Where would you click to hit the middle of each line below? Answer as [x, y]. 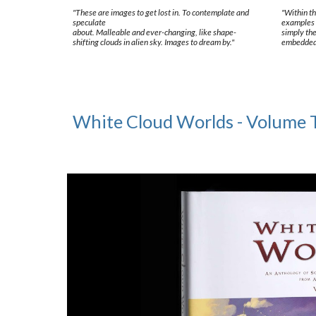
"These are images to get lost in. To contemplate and [160, 13]
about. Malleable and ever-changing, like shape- [154, 32]
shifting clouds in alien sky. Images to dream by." [153, 42]
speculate [89, 23]
